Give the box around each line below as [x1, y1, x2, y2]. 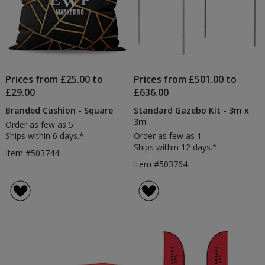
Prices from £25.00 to [5, 72, 103, 86]
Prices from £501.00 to [134, 72, 237, 86]
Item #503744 [5, 147, 59, 159]
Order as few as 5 [5, 118, 73, 130]
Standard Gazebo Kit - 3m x [134, 104, 250, 116]
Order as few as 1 [134, 130, 202, 141]
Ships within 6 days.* [5, 130, 84, 141]
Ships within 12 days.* [134, 141, 218, 153]
